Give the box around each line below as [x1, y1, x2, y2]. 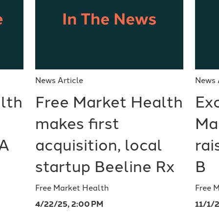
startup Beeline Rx [35, 157, 175, 176]
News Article [35, 75, 83, 85]
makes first [35, 114, 119, 133]
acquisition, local [35, 135, 162, 154]
